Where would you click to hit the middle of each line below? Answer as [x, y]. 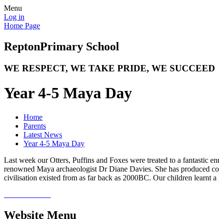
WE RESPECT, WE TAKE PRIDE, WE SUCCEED [109, 68]
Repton [22, 46]
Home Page [22, 26]
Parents [35, 126]
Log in [14, 17]
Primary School [80, 46]
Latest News [43, 134]
